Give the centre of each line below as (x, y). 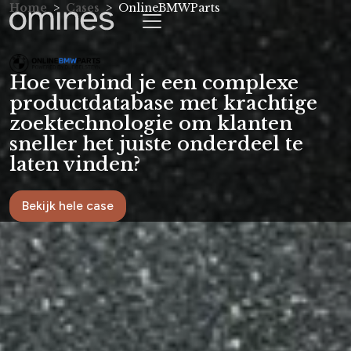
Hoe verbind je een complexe (154, 83)
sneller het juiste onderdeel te (156, 144)
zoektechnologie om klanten (151, 123)
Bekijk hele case (68, 206)
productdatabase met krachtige (163, 103)
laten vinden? (75, 164)
